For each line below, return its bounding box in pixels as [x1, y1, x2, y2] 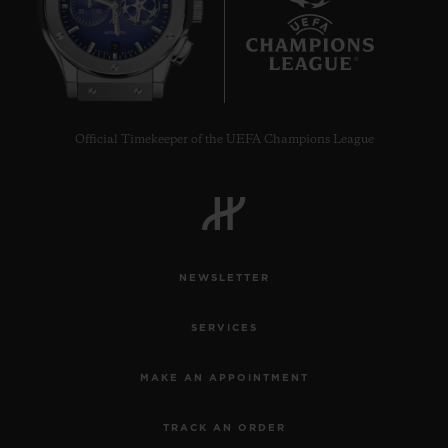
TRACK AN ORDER [162, 422, 286, 433]
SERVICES [190, 322, 258, 333]
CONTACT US [266, 137, 386, 154]
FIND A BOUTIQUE [244, 337, 408, 354]
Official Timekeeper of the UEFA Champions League [74, 133, 374, 146]
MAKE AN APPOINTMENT [139, 372, 309, 383]
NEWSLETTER [178, 272, 270, 283]
